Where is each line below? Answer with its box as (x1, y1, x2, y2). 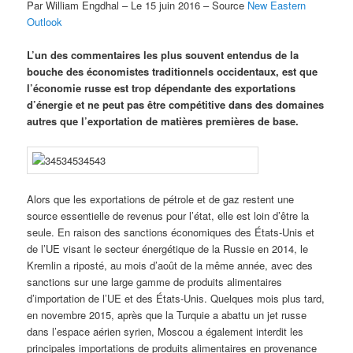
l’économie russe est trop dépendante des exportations (27, 80, 296, 96)
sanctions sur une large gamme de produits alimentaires (27, 273, 283, 289)
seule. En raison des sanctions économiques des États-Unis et (27, 224, 315, 240)
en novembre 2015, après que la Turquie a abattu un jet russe (27, 307, 307, 322)
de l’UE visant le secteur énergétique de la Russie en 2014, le (27, 240, 309, 256)
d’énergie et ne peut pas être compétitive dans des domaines (27, 97, 325, 113)
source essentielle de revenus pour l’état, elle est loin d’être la (27, 207, 310, 223)
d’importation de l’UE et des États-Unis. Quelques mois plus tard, (27, 290, 325, 306)
